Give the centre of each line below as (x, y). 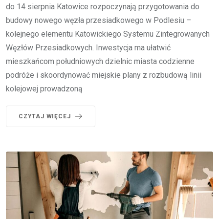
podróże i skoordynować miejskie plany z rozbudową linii (104, 75)
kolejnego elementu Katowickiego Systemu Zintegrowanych (108, 34)
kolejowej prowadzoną (44, 89)
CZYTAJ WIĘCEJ (45, 117)
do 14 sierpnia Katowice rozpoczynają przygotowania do (103, 7)
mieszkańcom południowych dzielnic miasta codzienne (100, 62)
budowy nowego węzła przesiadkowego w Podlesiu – (99, 21)
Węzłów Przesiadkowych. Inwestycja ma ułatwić (88, 48)
